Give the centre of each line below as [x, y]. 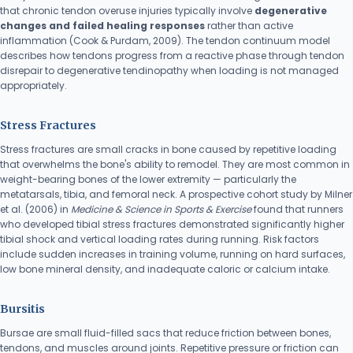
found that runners [297, 209]
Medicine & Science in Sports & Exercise [161, 209]
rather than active [249, 26]
